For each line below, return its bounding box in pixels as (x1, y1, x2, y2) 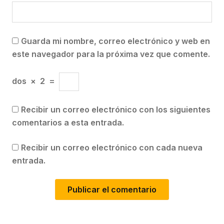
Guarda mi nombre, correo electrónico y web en (21, 36, 210, 46)
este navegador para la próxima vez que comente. (12, 49, 210, 59)
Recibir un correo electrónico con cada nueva (21, 142, 202, 153)
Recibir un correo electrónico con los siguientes (21, 104, 210, 115)
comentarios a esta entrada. (12, 117, 124, 128)
